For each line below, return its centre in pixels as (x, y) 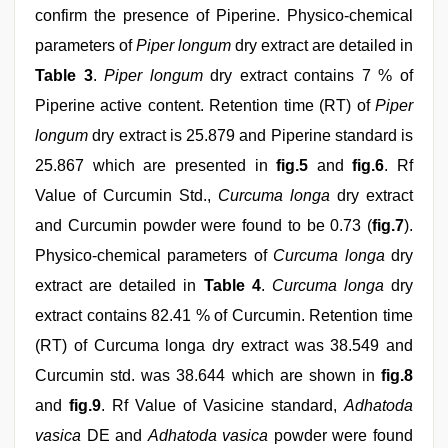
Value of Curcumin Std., (126, 195)
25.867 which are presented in (156, 165)
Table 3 (64, 75)
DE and (114, 435)
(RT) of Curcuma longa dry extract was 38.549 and (224, 345)
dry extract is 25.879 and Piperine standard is (250, 135)
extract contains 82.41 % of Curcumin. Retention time (224, 315)
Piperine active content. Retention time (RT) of (205, 105)
